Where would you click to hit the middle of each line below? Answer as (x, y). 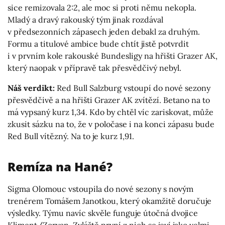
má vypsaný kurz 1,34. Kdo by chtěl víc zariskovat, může (110, 112)
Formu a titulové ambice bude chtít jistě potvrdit (98, 44)
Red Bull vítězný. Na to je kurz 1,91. (71, 136)
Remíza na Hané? (60, 167)
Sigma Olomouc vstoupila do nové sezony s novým (100, 189)
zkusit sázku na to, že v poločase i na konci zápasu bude (111, 124)
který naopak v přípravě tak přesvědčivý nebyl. (94, 68)
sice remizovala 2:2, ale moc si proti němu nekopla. (102, 8)
